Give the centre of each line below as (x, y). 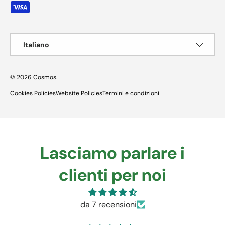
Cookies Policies (33, 93)
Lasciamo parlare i (113, 153)
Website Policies (79, 93)
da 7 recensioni (108, 204)
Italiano (36, 44)
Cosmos (45, 77)
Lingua (22, 38)
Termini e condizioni (131, 93)
